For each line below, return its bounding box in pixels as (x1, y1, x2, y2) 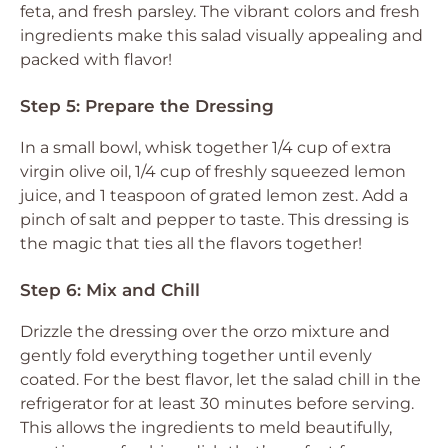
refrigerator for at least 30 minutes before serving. (20, 394, 414, 413)
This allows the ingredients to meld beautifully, (20, 418, 392, 437)
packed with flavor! (20, 50, 172, 69)
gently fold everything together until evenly (20, 346, 372, 365)
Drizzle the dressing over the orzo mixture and (20, 322, 390, 341)
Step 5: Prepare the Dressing (20, 96, 274, 116)
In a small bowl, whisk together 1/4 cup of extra (20, 138, 391, 157)
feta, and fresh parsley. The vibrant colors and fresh (20, 2, 420, 21)
